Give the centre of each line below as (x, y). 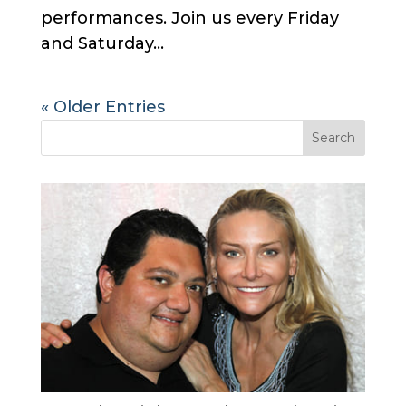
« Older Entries (102, 107)
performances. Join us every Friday (189, 18)
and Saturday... (102, 43)
